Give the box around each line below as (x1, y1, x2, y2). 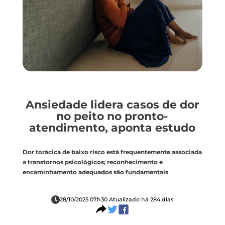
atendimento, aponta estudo (29, 121, 196, 135)
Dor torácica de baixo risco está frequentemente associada (22, 149, 202, 156)
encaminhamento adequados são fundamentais (22, 169, 168, 176)
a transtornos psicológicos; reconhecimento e (22, 159, 163, 166)
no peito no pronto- (56, 109, 169, 123)
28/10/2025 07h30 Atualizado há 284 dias (59, 195, 174, 203)
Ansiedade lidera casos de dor (25, 97, 199, 111)
